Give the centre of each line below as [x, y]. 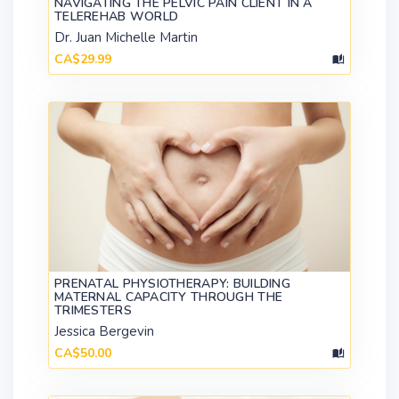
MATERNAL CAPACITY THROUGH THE [169, 297]
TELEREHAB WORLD [117, 16]
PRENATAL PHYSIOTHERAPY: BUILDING [172, 283]
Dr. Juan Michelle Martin [126, 37]
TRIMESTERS [93, 310]
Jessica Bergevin [104, 331]
